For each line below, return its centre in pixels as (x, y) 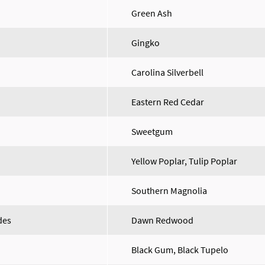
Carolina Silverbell (167, 72)
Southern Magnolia (169, 190)
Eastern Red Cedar (168, 102)
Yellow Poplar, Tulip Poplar (184, 161)
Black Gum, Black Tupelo (180, 250)
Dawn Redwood (162, 220)
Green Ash (152, 13)
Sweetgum (152, 131)
